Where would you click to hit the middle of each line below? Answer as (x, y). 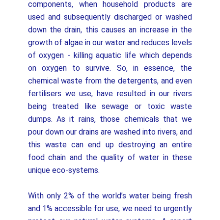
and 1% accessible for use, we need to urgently (110, 208)
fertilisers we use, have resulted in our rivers (110, 94)
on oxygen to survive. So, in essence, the (110, 68)
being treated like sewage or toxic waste (110, 106)
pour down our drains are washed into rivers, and (110, 132)
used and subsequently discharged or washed (110, 17)
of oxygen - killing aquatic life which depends (110, 55)
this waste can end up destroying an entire (110, 145)
